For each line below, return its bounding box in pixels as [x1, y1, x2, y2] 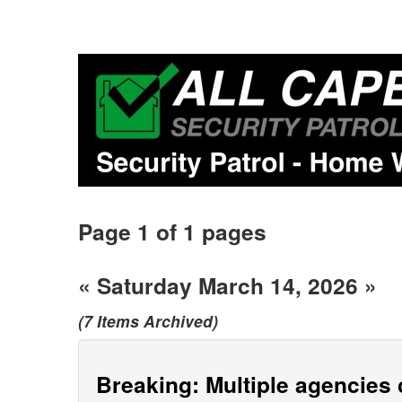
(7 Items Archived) [78, 310, 218, 332]
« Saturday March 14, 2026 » [78, 269, 377, 301]
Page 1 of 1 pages [78, 215, 267, 248]
